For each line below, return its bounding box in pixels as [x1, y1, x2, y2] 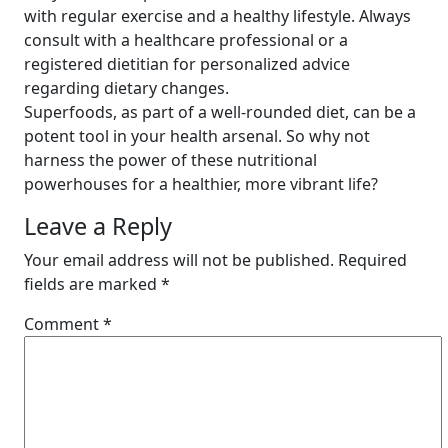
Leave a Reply [24, 210, 172, 242]
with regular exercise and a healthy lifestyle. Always [24, 5, 411, 27]
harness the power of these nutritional [24, 149, 317, 171]
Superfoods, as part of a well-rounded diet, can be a [24, 101, 416, 123]
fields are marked [24, 273, 161, 295]
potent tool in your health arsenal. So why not [24, 125, 370, 147]
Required [338, 249, 407, 271]
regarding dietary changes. [24, 77, 229, 99]
